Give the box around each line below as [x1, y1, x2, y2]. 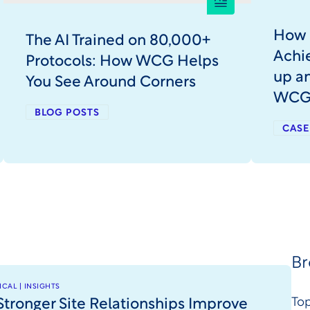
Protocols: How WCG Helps [26, 54, 219, 71]
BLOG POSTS [35, 108, 100, 119]
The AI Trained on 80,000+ [26, 33, 211, 50]
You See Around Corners [26, 75, 197, 91]
